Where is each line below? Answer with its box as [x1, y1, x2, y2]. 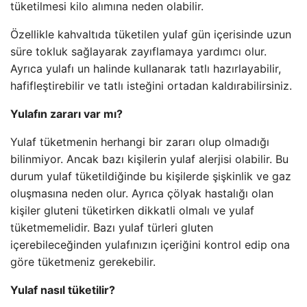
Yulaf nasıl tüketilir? [10, 283, 115, 297]
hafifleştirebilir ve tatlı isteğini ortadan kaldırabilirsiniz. [10, 79, 292, 93]
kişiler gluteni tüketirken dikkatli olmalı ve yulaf [10, 204, 254, 217]
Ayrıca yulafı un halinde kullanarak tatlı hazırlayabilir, [10, 62, 281, 75]
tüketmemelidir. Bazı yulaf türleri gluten [10, 221, 213, 234]
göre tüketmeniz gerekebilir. [10, 255, 156, 269]
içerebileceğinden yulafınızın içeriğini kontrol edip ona [10, 238, 290, 251]
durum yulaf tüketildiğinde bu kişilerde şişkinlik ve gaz [10, 169, 291, 183]
